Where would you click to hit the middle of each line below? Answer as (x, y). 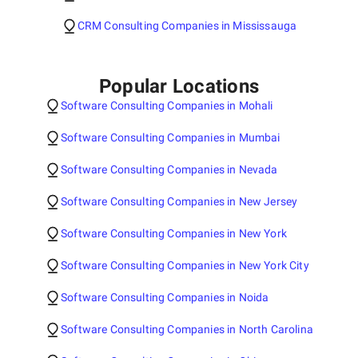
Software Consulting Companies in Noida (165, 297)
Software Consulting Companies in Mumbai (171, 137)
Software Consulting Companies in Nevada (169, 169)
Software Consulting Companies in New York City (185, 265)
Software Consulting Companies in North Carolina (187, 329)
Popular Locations (179, 86)
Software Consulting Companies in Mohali (167, 105)
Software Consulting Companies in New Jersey (179, 201)
